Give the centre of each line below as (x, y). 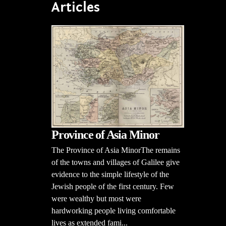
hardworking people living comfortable (114, 210)
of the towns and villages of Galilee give (116, 162)
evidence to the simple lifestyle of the (110, 174)
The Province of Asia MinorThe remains (116, 150)
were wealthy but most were (96, 198)
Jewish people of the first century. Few (113, 186)
